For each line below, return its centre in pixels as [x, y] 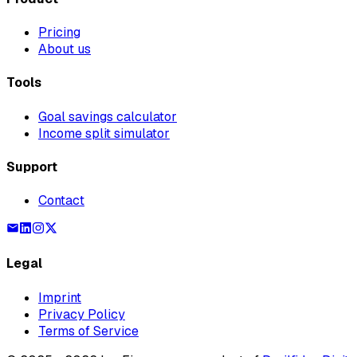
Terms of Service [88, 331]
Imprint [60, 297]
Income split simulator [104, 133]
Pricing [59, 32]
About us [65, 49]
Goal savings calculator [108, 116]
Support [32, 167]
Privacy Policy [82, 314]
